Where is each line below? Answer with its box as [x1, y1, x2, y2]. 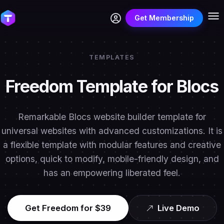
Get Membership [134, 13, 194, 22]
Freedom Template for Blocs [5, 76, 219, 96]
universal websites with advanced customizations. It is [1, 125, 222, 136]
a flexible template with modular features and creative [3, 139, 221, 150]
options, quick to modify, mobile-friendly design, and [5, 153, 219, 164]
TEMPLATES [89, 53, 135, 61]
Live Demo [153, 203, 199, 213]
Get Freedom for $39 [24, 203, 111, 213]
